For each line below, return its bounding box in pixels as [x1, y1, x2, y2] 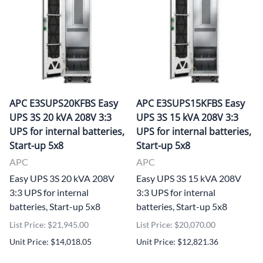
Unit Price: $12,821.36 [136, 236, 218, 247]
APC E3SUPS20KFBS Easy [9, 96, 118, 110]
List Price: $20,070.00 [136, 219, 215, 230]
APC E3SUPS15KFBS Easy [136, 96, 245, 110]
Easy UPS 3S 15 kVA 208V [136, 172, 241, 184]
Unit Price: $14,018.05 [9, 236, 92, 247]
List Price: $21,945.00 [9, 219, 89, 230]
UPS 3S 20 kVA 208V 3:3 [9, 110, 112, 124]
